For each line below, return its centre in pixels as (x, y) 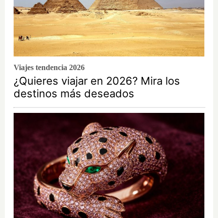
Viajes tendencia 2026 (49, 68)
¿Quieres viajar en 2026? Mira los (97, 81)
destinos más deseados (74, 94)
